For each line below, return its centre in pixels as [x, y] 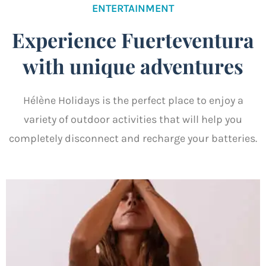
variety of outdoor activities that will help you [133, 120]
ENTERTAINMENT [133, 9]
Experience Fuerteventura [133, 40]
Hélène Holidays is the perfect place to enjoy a [133, 101]
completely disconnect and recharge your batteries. [133, 139]
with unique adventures [133, 66]
